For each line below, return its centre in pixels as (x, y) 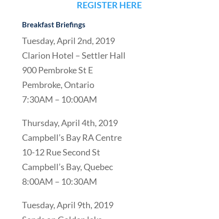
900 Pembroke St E (57, 70)
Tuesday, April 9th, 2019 (67, 205)
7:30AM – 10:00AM (59, 99)
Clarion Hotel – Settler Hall (74, 55)
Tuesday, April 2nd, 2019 (68, 41)
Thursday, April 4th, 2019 (70, 123)
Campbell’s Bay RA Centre (72, 137)
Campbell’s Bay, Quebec (67, 167)
